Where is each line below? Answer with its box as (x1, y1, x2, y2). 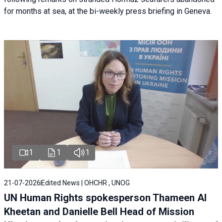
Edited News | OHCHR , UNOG (41, 178, 130, 187)
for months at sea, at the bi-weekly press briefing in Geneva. (4, 6, 212, 16)
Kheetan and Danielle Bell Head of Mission (4, 205, 194, 218)
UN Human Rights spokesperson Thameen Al (4, 191, 207, 204)
